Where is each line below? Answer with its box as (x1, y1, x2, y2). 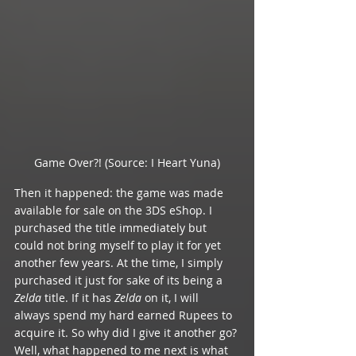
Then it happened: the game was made (14, 185, 226, 201)
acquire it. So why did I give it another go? (14, 325, 240, 341)
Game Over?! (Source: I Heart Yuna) (34, 155, 220, 171)
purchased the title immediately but (14, 220, 210, 236)
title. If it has (44, 290, 114, 306)
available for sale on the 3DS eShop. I (14, 203, 215, 219)
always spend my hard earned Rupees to (14, 308, 235, 323)
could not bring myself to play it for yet (14, 238, 224, 253)
